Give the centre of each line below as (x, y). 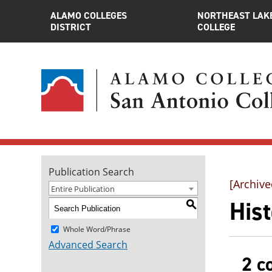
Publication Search (91, 172)
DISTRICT (71, 27)
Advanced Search (88, 245)
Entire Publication (83, 189)
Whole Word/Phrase (97, 229)
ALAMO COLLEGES (89, 15)
